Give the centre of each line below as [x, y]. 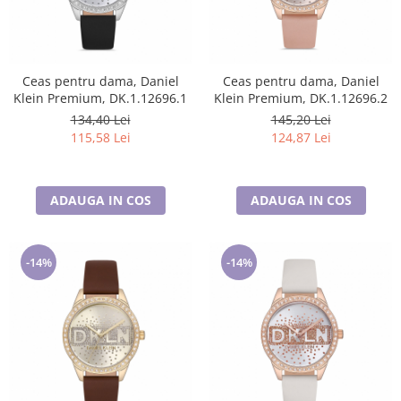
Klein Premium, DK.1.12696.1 [100, 98]
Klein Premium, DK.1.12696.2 [301, 98]
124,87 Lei [301, 137]
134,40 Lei [100, 119]
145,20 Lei [301, 119]
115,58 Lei [100, 137]
